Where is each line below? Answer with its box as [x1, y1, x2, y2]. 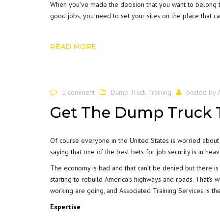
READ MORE [50, 42, 96, 51]
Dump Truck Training [111, 88, 171, 97]
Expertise [50, 202, 81, 211]
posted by [186, 88, 218, 97]
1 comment [62, 88, 95, 97]
